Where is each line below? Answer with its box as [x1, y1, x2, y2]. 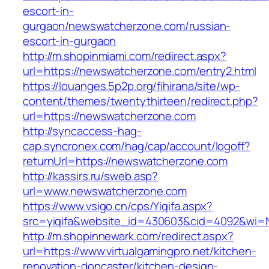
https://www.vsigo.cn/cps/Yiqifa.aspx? [23, 198, 213, 214]
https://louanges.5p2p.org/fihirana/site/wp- [23, 78, 240, 94]
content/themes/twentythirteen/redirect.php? [23, 93, 258, 109]
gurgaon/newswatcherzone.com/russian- [23, 18, 231, 34]
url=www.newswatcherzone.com [23, 183, 187, 199]
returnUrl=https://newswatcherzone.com [23, 153, 228, 169]
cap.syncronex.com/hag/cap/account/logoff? [23, 138, 250, 154]
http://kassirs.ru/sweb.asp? [23, 168, 159, 184]
